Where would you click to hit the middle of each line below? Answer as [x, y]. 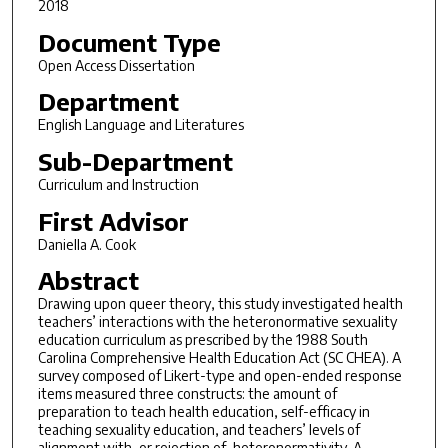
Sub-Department [135, 160]
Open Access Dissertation [116, 65]
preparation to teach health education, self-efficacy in [203, 412]
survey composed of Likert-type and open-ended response [219, 376]
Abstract [88, 280]
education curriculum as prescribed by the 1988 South [202, 340]
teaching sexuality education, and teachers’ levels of [198, 430]
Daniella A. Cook [86, 244]
